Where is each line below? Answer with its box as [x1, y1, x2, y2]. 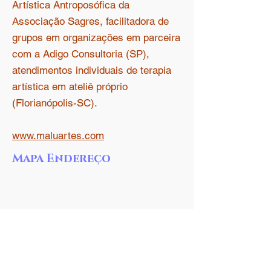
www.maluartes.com [12, 129, 104, 142]
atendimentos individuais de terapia [12, 64, 171, 76]
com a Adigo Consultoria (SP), [12, 48, 149, 60]
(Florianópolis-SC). [12, 97, 97, 109]
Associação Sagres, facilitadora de [12, 15, 169, 27]
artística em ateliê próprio [12, 80, 128, 93]
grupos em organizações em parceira [12, 31, 180, 44]
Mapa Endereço [12, 151, 111, 166]
